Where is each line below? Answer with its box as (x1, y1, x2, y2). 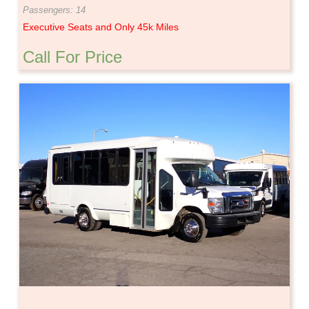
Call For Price (23, 47, 122, 66)
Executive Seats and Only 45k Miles (23, 21, 179, 33)
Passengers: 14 (23, 5, 86, 16)
